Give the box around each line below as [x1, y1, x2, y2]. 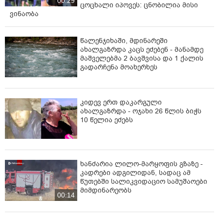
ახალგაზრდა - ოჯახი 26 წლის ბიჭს [80, 106, 201, 116]
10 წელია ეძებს [80, 115, 133, 125]
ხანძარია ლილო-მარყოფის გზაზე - [80, 159, 203, 169]
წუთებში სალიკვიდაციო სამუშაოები [80, 177, 207, 187]
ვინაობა [10, 9, 39, 19]
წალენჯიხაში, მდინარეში [80, 36, 168, 45]
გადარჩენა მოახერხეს [80, 62, 157, 72]
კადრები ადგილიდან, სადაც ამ [80, 168, 191, 178]
